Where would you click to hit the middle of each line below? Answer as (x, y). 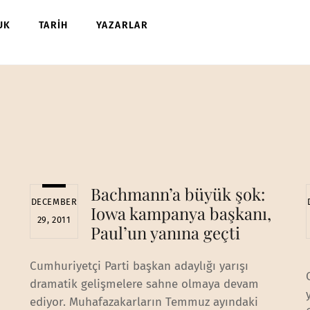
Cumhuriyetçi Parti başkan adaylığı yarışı (139, 266)
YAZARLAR (122, 26)
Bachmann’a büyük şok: (177, 193)
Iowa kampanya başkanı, (181, 213)
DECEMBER (54, 202)
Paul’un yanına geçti (165, 232)
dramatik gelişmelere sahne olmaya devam (145, 284)
